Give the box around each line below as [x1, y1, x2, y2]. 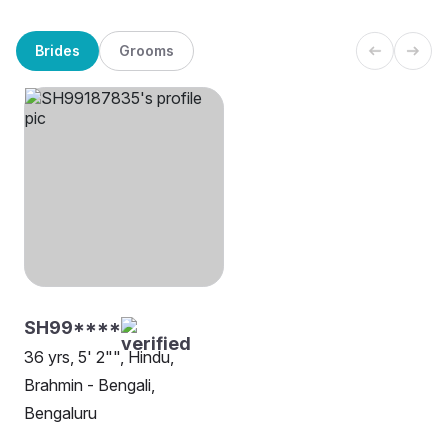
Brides [35, 41, 80, 59]
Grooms [119, 41, 174, 59]
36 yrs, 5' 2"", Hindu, [24, 347, 174, 368]
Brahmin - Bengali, [24, 375, 155, 396]
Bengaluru [24, 403, 97, 424]
